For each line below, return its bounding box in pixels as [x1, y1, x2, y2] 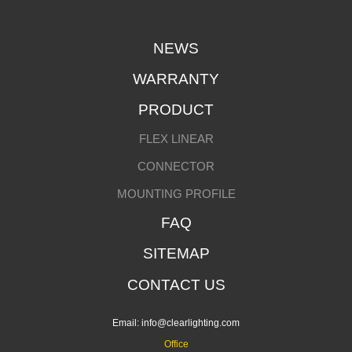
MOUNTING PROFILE [116, 187, 236, 200]
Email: [112, 317, 141, 328]
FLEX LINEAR [138, 132, 214, 145]
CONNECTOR [137, 159, 214, 173]
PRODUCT [138, 101, 214, 118]
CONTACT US [126, 277, 225, 293]
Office [163, 339, 189, 350]
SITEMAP [142, 245, 210, 262]
